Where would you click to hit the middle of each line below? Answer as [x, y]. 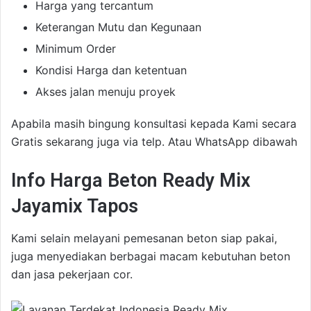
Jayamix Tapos [75, 206]
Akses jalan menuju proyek [106, 92]
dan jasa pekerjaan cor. [72, 274]
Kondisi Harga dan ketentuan [111, 70]
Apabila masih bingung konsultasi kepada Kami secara [154, 124]
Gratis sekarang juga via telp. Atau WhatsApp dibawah [154, 142]
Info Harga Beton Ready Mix [131, 180]
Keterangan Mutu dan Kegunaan [118, 27]
